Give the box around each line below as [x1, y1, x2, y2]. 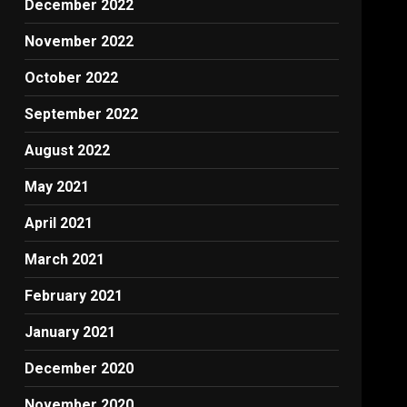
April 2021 [25, 214, 94, 232]
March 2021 [25, 251, 105, 268]
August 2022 [25, 142, 111, 159]
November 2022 [25, 33, 134, 50]
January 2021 [25, 323, 116, 341]
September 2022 [25, 105, 139, 123]
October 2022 [25, 69, 119, 86]
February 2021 [25, 287, 124, 304]
